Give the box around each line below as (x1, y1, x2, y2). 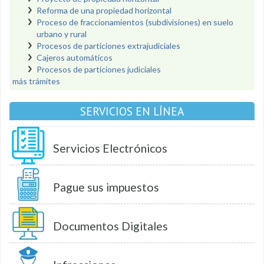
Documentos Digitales (53, 219, 168, 233)
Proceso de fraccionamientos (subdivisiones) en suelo (37, 17, 233, 27)
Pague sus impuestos (53, 180, 159, 194)
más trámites (12, 76, 60, 86)
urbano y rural (37, 29, 87, 39)
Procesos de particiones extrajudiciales (37, 41, 180, 51)
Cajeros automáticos (37, 52, 113, 62)
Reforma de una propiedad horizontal (37, 5, 171, 15)
